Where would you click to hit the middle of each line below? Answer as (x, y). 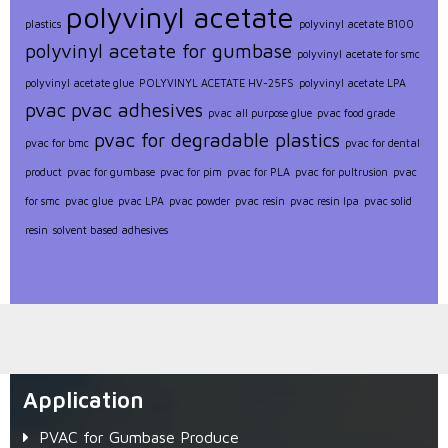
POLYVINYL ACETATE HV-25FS (216, 83)
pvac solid (388, 201)
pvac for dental (382, 143)
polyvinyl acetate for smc (358, 54)
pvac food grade (356, 113)
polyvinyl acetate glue (79, 83)
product (43, 172)
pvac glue (89, 201)
